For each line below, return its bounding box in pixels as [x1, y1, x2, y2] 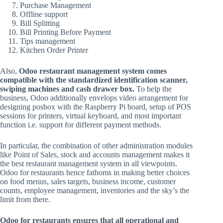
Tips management [20, 36, 75, 45]
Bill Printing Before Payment [20, 27, 111, 36]
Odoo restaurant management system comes [19, 66, 167, 75]
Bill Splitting [20, 18, 60, 27]
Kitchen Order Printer [20, 45, 88, 54]
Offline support [20, 9, 68, 18]
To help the [136, 84, 172, 93]
